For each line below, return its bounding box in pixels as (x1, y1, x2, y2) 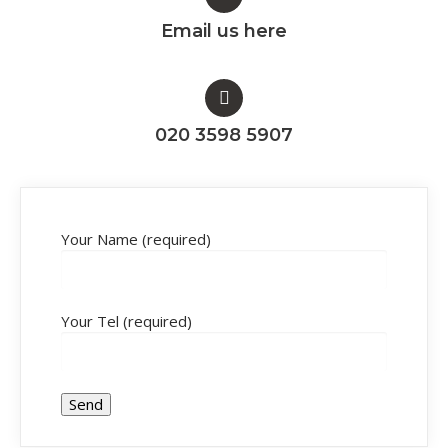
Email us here (161, 19, 287, 42)
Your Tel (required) (61, 311, 192, 332)
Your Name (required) (61, 229, 211, 250)
